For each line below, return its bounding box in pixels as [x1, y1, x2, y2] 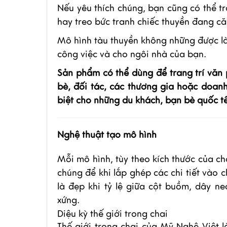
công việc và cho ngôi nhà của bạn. [57, 49, 206, 60]
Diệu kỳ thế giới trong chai [57, 208, 168, 219]
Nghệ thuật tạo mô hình [57, 129, 157, 140]
